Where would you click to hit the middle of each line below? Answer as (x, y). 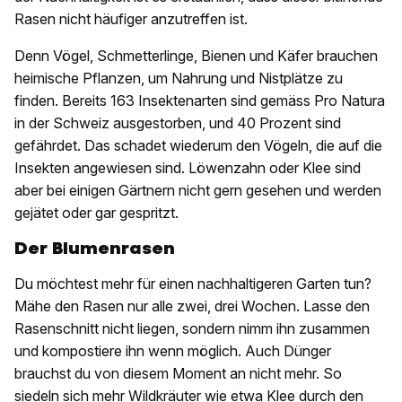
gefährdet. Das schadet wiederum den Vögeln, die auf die (198, 146)
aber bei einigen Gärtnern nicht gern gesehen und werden (198, 191)
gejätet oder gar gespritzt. (96, 213)
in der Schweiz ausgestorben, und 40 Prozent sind (178, 123)
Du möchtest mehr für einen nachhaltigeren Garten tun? (193, 284)
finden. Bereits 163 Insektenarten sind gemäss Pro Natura (200, 101)
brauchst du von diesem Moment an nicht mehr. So (178, 374)
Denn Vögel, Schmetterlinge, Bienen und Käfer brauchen (196, 56)
